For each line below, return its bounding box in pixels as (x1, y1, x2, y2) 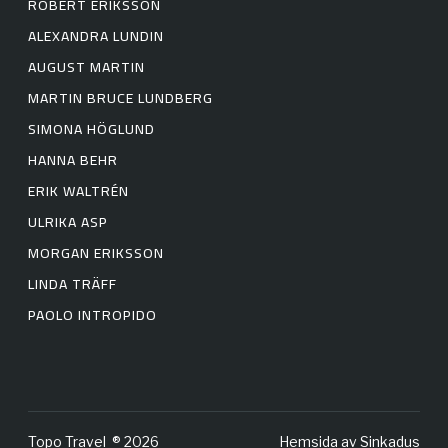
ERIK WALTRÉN (28, 178, 129, 205)
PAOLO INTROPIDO (28, 302, 157, 329)
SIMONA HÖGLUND (28, 116, 155, 143)
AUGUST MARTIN (28, 54, 145, 81)
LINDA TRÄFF (28, 271, 117, 298)
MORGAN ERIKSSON (28, 240, 164, 267)
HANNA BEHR (28, 147, 118, 174)
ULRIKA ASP (28, 209, 108, 236)
